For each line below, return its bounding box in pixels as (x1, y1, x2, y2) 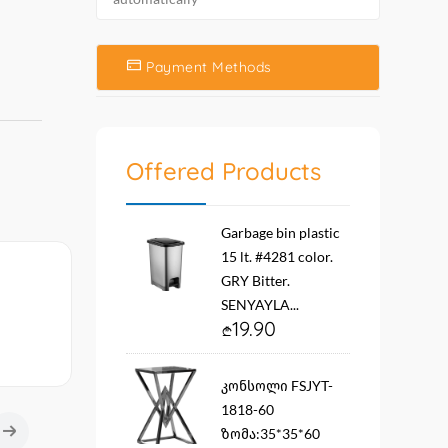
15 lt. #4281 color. (221, 248, 333, 265)
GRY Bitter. (221, 272, 290, 289)
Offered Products (126, 156, 321, 186)
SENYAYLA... (221, 296, 299, 313)
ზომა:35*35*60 (221, 425, 320, 442)
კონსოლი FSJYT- (221, 377, 333, 394)
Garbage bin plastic (221, 224, 340, 241)
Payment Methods (146, 58, 272, 76)
